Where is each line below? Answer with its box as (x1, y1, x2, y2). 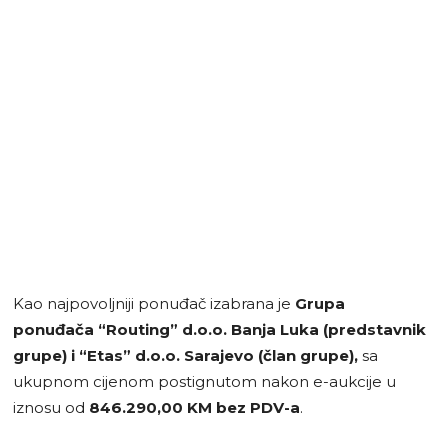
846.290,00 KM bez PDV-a (89, 397, 300, 417)
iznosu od (13, 397, 89, 417)
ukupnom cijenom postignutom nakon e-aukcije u (13, 371, 396, 391)
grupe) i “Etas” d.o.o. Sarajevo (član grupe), (13, 345, 358, 365)
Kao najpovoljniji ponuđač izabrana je (13, 293, 295, 313)
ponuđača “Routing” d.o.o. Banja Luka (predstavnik (13, 319, 426, 339)
